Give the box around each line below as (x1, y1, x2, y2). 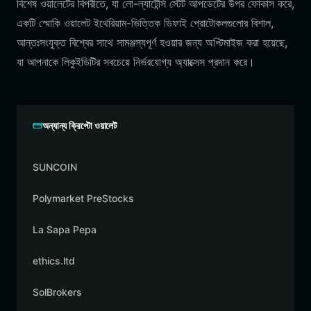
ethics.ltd (33, 255, 75, 267)
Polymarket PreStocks (33, 192, 134, 204)
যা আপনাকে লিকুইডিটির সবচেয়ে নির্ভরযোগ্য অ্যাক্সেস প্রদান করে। (17, 55, 255, 69)
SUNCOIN (33, 161, 77, 173)
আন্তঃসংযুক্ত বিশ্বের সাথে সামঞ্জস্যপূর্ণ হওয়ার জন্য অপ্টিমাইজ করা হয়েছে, (17, 35, 287, 49)
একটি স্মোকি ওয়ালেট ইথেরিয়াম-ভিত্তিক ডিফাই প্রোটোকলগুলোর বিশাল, (17, 16, 274, 30)
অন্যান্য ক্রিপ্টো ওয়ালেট (42, 119, 118, 131)
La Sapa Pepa (33, 224, 96, 235)
